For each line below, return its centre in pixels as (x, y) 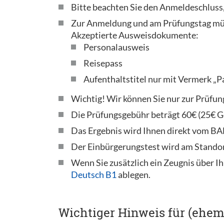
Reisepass (103, 63)
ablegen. (133, 174)
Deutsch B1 (94, 174)
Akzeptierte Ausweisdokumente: (135, 35)
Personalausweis (116, 47)
